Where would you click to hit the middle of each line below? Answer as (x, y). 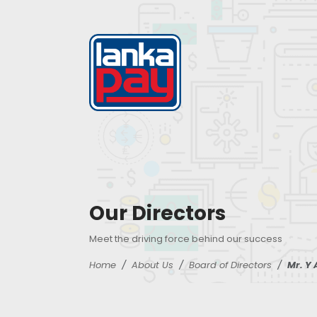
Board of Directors (230, 265)
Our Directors (157, 213)
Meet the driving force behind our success (186, 239)
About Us (152, 265)
